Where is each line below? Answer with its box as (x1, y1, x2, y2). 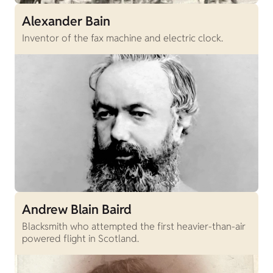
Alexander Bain (22, 13, 110, 30)
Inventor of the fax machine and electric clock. (22, 32, 223, 45)
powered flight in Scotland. (22, 232, 139, 245)
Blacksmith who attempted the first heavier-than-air (22, 219, 246, 233)
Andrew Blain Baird (22, 200, 132, 218)
